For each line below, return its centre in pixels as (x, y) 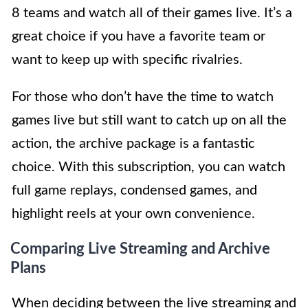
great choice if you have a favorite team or (139, 37)
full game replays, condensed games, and (134, 191)
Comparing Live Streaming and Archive (140, 249)
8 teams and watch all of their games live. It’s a (152, 13)
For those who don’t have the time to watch (143, 97)
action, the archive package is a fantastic (133, 144)
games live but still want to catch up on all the (149, 121)
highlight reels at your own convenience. (133, 214)
